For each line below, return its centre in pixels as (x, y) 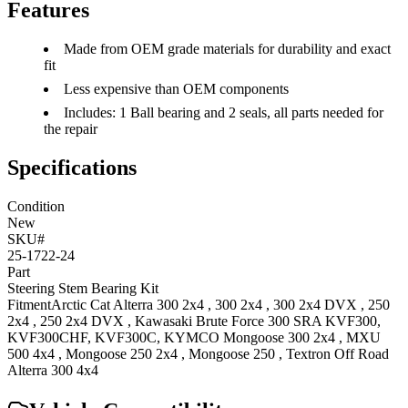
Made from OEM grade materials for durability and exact (227, 48)
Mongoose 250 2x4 (122, 353)
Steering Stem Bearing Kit (83, 288)
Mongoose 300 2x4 (279, 337)
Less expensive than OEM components (176, 88)
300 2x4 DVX (315, 304)
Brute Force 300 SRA (259, 321)
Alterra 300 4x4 (53, 370)
